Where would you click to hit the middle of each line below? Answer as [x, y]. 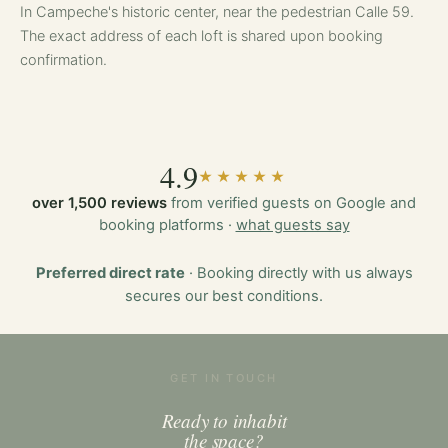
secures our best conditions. [224, 295]
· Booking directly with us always [298, 272]
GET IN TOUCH [224, 377]
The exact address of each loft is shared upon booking [201, 35]
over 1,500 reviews [99, 202]
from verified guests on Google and [291, 202]
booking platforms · [167, 224]
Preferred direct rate [110, 272]
